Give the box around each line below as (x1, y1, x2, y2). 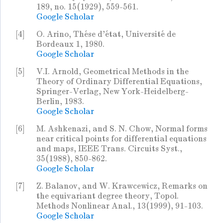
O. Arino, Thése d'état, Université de (36, 29, 176, 39)
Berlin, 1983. (36, 97, 84, 107)
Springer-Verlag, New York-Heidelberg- (36, 87, 189, 97)
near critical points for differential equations (36, 134, 207, 144)
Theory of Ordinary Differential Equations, (36, 77, 202, 87)
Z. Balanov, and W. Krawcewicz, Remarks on (36, 181, 208, 191)
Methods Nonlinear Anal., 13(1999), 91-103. (36, 201, 203, 211)
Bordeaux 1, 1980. (36, 39, 105, 49)
